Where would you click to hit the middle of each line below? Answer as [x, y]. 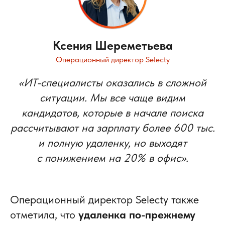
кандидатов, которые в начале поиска [113, 112]
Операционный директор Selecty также [104, 199]
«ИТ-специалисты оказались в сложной [113, 82]
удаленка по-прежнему [137, 214]
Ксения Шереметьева [113, 45]
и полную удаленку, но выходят [113, 142]
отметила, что [44, 214]
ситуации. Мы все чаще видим [113, 97]
